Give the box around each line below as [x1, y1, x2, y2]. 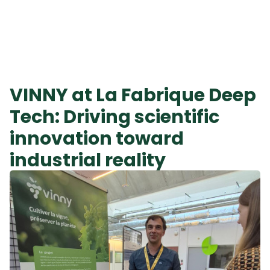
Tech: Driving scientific [10, 104, 219, 130]
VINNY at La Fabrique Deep [10, 83, 256, 108]
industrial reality [10, 148, 166, 173]
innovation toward [10, 126, 184, 151]
